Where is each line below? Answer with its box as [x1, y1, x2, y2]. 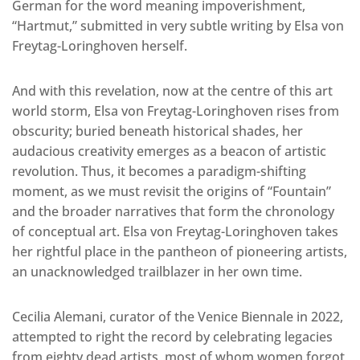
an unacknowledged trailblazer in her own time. [12, 263, 302, 281]
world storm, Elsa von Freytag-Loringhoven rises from [12, 102, 339, 121]
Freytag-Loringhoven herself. [12, 37, 187, 55]
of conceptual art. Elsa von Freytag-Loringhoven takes [12, 223, 338, 241]
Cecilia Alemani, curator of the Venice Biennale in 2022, [12, 308, 343, 326]
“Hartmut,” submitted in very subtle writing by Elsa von [12, 17, 344, 35]
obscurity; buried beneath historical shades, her [12, 122, 303, 141]
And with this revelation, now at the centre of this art [12, 82, 333, 100]
